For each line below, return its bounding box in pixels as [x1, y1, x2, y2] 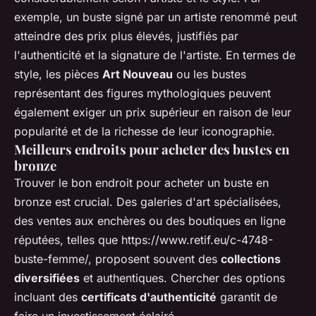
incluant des [14, 290, 81, 305]
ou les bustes [173, 67, 246, 82]
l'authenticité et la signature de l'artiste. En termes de [14, 48, 296, 63]
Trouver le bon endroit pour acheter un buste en [14, 176, 269, 190]
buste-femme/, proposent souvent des [14, 252, 221, 267]
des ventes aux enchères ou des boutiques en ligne [14, 214, 286, 229]
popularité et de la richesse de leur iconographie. [14, 124, 275, 139]
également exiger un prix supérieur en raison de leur [14, 105, 291, 120]
